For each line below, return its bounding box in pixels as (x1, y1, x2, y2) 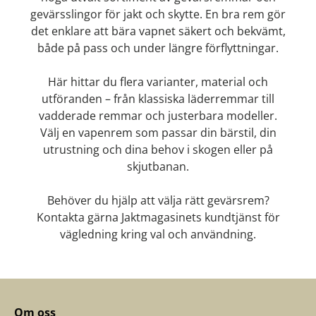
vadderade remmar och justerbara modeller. (39, 108, 277, 124)
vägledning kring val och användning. (60, 226, 256, 243)
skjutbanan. (127, 159, 189, 175)
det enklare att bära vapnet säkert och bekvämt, (30, 23, 286, 39)
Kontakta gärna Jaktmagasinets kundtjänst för (36, 209, 280, 226)
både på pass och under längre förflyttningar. (37, 40, 279, 56)
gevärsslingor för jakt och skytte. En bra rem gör (30, 6, 286, 23)
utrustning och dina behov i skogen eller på (43, 142, 273, 158)
